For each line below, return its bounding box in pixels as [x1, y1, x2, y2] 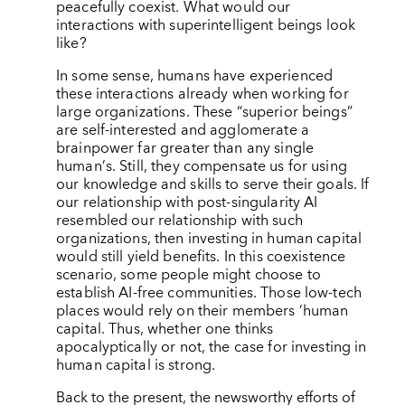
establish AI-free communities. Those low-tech [55, 279, 362, 306]
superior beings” [241, 99, 353, 125]
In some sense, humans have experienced [55, 62, 334, 89]
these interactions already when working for [55, 80, 349, 107]
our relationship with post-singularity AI [55, 189, 318, 215]
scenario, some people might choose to [55, 261, 321, 287]
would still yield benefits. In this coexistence [55, 243, 346, 269]
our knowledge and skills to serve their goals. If [55, 171, 370, 197]
